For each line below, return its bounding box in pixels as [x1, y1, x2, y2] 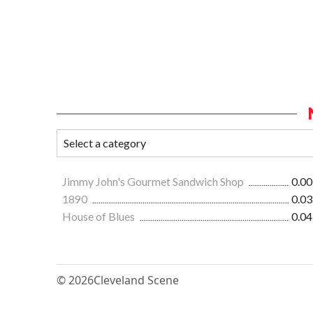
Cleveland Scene [94, 272, 179, 289]
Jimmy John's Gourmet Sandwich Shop [62, 175, 246, 189]
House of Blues [62, 210, 137, 224]
